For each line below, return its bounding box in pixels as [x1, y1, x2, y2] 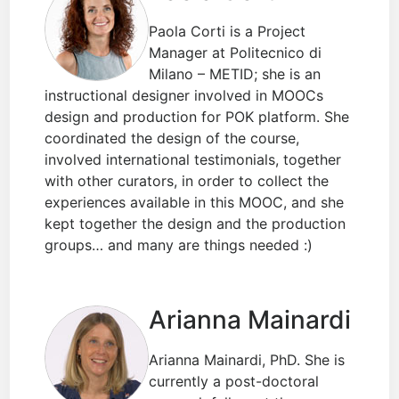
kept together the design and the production [45, 215, 346, 233]
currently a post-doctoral [149, 372, 320, 391]
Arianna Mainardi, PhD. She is [149, 351, 346, 370]
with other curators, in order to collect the [45, 172, 330, 191]
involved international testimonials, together [45, 151, 342, 169]
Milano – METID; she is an [149, 65, 322, 84]
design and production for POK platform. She [45, 108, 350, 126]
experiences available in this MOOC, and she [45, 193, 345, 212]
